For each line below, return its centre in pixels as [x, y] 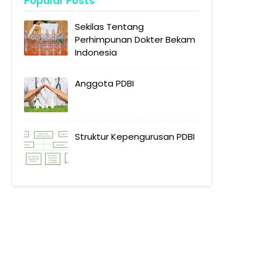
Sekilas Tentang [109, 27]
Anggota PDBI [104, 83]
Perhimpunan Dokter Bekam [135, 39]
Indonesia [96, 52]
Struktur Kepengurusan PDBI [135, 137]
